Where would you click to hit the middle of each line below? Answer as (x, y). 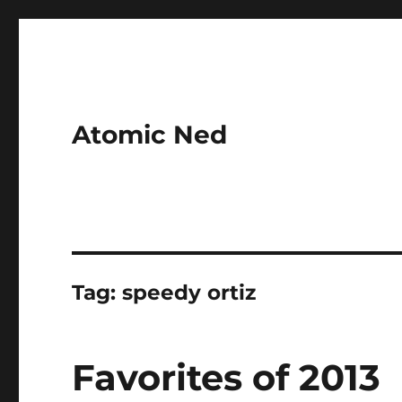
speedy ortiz (189, 293)
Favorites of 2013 (227, 377)
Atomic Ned (150, 135)
